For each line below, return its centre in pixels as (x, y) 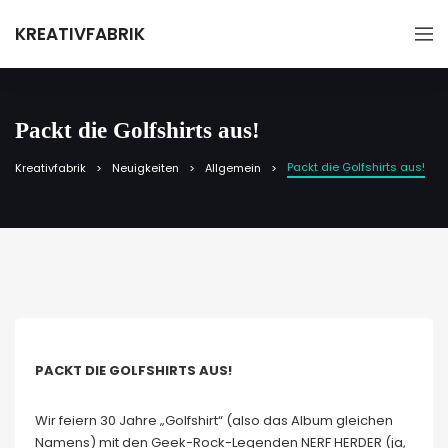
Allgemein (233, 168)
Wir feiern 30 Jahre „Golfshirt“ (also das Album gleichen (214, 420)
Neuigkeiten (145, 168)
